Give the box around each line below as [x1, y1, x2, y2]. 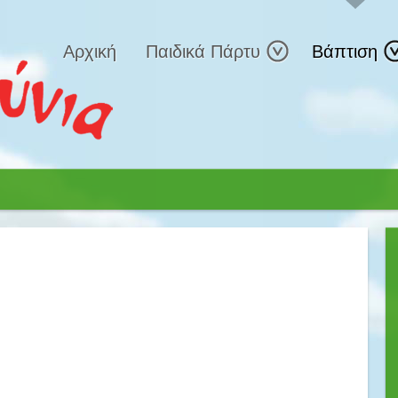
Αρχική [63, 42, 116, 61]
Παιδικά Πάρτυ [146, 42, 260, 61]
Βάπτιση [312, 42, 378, 61]
